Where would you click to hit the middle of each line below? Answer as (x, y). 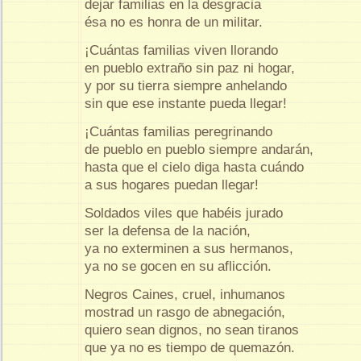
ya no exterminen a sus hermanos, (191, 248)
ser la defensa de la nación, (168, 230)
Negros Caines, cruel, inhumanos (185, 294)
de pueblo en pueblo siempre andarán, (201, 150)
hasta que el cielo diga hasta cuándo (196, 168)
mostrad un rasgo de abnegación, (187, 312)
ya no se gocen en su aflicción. (180, 266)
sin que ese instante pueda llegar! (188, 104)
